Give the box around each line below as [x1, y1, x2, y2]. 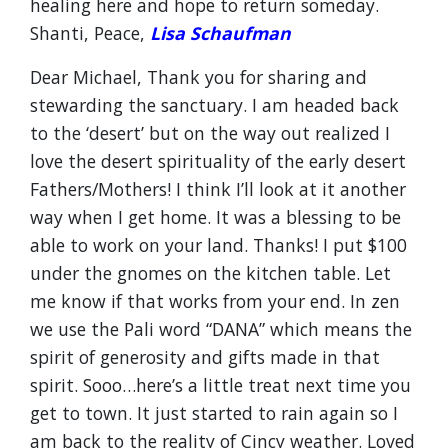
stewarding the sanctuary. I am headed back [30, 93, 399, 117]
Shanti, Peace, [30, 21, 150, 45]
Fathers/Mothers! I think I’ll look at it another [30, 177, 406, 201]
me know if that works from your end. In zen [30, 289, 400, 313]
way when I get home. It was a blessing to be [30, 205, 401, 229]
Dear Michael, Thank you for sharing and [30, 65, 367, 89]
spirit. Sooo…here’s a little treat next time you [30, 373, 411, 397]
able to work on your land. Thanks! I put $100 [30, 233, 407, 257]
